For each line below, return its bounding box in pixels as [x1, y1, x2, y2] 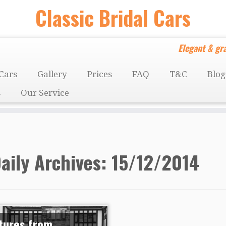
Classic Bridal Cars [35, 3, 191, 33]
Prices [87, 69, 112, 79]
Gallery [37, 69, 68, 79]
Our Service [21, 88, 70, 98]
